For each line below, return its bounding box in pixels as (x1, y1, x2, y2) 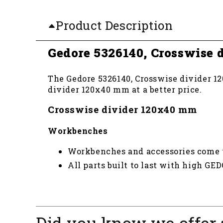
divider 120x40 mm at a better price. (48, 84, 202, 95)
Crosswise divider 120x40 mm (48, 103, 197, 116)
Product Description (56, 17, 173, 34)
